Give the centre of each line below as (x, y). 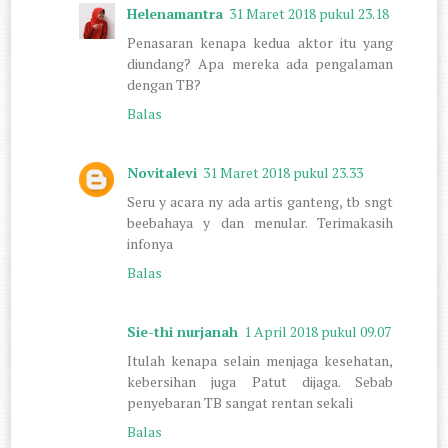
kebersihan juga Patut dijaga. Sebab (260, 381)
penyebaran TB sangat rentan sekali (240, 402)
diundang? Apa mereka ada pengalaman (260, 63)
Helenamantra (175, 13)
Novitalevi (162, 172)
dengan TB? (164, 84)
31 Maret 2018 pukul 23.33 (283, 172)
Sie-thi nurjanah (183, 331)
